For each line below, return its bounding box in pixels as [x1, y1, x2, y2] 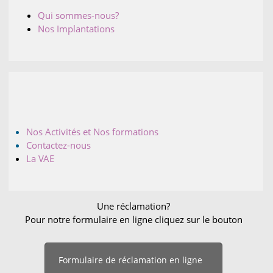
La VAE [26, 152, 55, 165]
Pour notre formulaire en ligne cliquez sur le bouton [24, 213, 243, 226]
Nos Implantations [38, 23, 115, 35]
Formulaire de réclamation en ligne [58, 254, 202, 266]
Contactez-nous [26, 139, 91, 152]
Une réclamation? [97, 200, 170, 213]
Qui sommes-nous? [38, 9, 119, 22]
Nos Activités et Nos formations [26, 126, 159, 138]
